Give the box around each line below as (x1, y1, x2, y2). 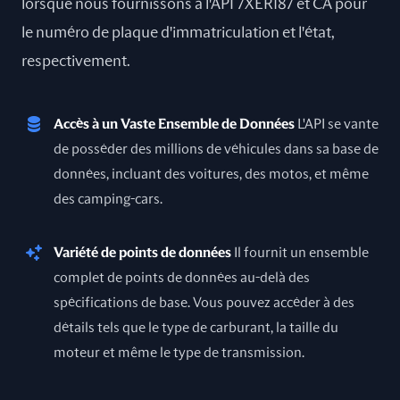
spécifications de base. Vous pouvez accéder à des (54, 296, 354, 310)
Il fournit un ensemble (234, 246, 369, 260)
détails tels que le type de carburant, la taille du (54, 321, 338, 335)
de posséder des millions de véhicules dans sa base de (54, 142, 379, 156)
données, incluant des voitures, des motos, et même (54, 167, 369, 181)
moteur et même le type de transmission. (54, 346, 304, 360)
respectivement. (21, 54, 130, 70)
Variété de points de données (54, 246, 231, 260)
